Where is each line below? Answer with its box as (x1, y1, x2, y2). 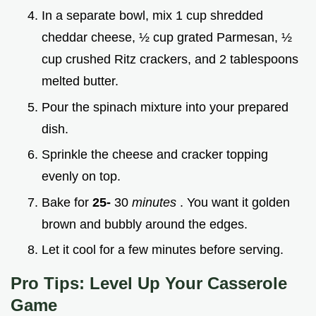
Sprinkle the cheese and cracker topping (42, 147, 268, 162)
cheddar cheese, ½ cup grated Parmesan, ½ (42, 30, 292, 44)
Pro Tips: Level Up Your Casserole (11, 274, 287, 293)
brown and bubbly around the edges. (42, 217, 248, 231)
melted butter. (42, 73, 119, 88)
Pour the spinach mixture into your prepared (42, 99, 288, 114)
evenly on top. (42, 169, 121, 184)
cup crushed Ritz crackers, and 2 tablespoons (42, 51, 298, 66)
